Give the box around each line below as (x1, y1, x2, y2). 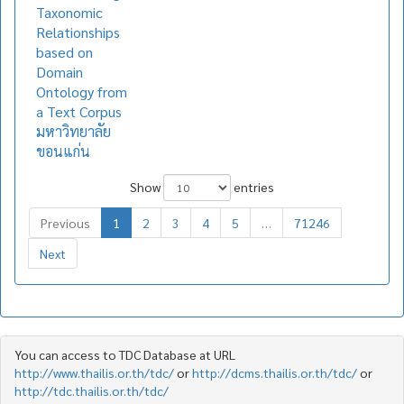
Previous (41, 215, 90, 231)
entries (231, 179, 274, 195)
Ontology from (36, 82, 127, 101)
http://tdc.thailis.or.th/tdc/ (14, 382, 169, 399)
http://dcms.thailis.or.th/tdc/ (192, 364, 357, 381)
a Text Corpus (36, 102, 122, 121)
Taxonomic (36, 3, 103, 22)
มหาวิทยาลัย (36, 122, 111, 141)
